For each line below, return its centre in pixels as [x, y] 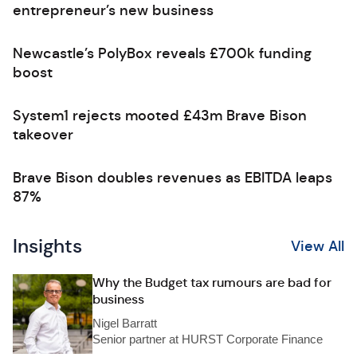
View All [318, 246]
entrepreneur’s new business [113, 10]
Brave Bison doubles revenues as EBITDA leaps [173, 178]
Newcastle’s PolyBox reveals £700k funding [162, 53]
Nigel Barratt [125, 323]
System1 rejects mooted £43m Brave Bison [160, 116]
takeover [43, 135]
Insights [47, 246]
